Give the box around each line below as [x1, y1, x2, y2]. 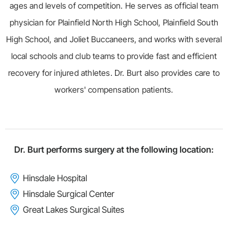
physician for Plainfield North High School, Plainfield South [9, 17, 218, 28]
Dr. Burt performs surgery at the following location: [14, 145, 214, 155]
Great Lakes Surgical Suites [23, 205, 124, 215]
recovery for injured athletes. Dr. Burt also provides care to [8, 68, 220, 78]
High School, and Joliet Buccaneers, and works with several [6, 34, 222, 45]
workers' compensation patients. [54, 84, 174, 95]
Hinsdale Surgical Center [23, 189, 115, 199]
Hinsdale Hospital [23, 173, 87, 184]
